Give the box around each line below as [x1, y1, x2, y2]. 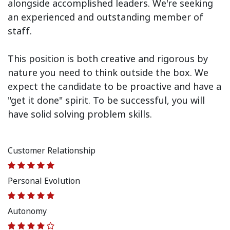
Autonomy [8, 206, 47, 217]
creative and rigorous [101, 53, 195, 65]
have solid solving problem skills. [8, 108, 152, 120]
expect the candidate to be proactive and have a [8, 81, 221, 92]
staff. [8, 25, 32, 37]
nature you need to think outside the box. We [8, 67, 208, 79]
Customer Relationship [8, 145, 95, 156]
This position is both [8, 53, 101, 65]
